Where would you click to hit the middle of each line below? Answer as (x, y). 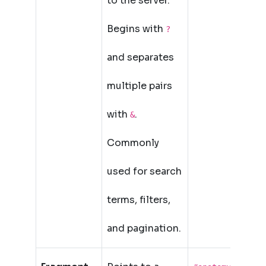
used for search (144, 171)
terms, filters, (139, 200)
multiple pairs (140, 86)
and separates (140, 57)
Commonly (133, 143)
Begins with (136, 29)
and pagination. (144, 228)
